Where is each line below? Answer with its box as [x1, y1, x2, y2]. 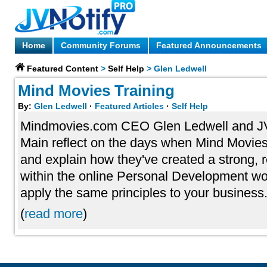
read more [24, 206, 83, 221]
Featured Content [27, 64, 98, 73]
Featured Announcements [156, 41, 262, 50]
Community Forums [61, 41, 141, 50]
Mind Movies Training [18, 82, 175, 99]
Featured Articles [95, 101, 164, 111]
